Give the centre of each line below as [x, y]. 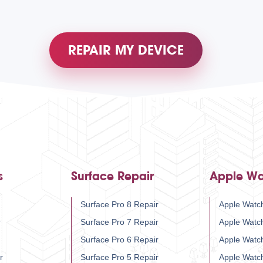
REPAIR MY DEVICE [126, 50]
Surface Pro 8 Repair [119, 205]
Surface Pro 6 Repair [119, 240]
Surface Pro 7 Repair [119, 222]
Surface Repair [112, 177]
